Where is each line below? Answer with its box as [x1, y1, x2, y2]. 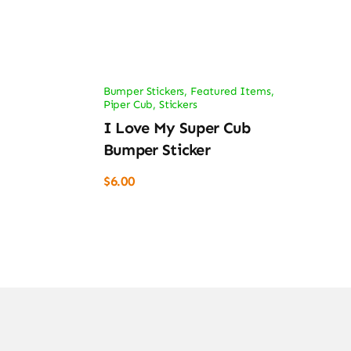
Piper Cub [103, 98, 154, 111]
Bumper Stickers [103, 85, 185, 98]
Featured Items [190, 85, 271, 98]
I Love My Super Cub [103, 118, 251, 137]
